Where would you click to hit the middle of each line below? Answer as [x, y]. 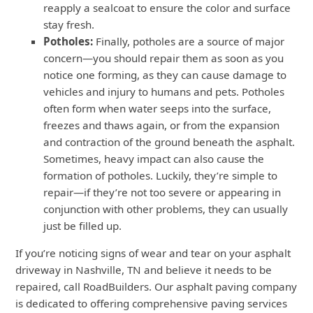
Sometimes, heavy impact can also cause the [154, 159]
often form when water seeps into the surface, [158, 109]
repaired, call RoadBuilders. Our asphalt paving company [156, 287]
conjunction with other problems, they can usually [166, 209]
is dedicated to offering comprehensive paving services [152, 304]
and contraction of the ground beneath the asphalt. [169, 142]
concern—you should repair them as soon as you [164, 58]
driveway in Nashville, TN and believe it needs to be [144, 270]
